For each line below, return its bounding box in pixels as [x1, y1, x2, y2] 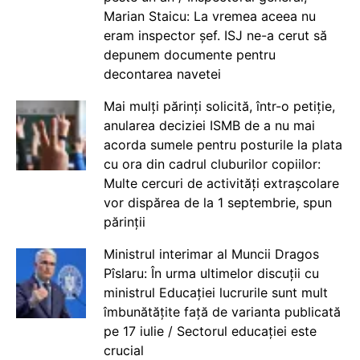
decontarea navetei [103, 65, 221, 82]
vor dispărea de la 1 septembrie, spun [103, 194, 332, 211]
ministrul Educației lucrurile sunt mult [103, 284, 328, 301]
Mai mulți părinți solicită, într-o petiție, [103, 97, 335, 114]
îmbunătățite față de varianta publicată [103, 303, 341, 320]
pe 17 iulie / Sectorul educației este [103, 322, 317, 339]
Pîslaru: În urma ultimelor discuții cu [103, 264, 319, 281]
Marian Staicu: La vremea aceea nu [103, 7, 316, 24]
